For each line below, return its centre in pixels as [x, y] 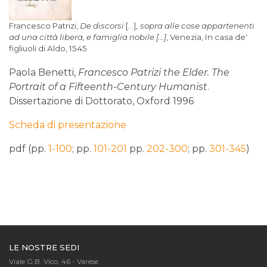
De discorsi [103, 25]
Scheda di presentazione [68, 125]
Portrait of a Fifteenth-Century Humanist [108, 86]
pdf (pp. [29, 148]
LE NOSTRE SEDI [44, 247]
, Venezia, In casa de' [207, 37]
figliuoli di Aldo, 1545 [48, 48]
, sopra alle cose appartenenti [195, 25]
